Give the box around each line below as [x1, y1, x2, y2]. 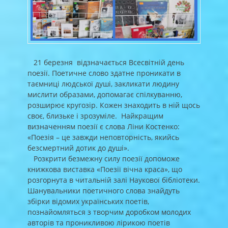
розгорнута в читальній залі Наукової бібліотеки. [27, 175, 200, 185]
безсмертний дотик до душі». [27, 142, 129, 153]
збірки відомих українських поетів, [27, 196, 149, 206]
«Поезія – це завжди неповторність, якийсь [27, 132, 179, 142]
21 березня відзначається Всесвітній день [27, 57, 184, 67]
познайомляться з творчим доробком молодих [27, 207, 191, 217]
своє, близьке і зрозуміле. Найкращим [27, 110, 163, 121]
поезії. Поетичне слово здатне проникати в [27, 68, 181, 78]
